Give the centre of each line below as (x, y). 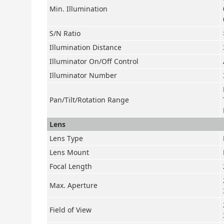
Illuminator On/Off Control (94, 61)
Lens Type (66, 138)
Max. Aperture (73, 185)
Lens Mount (69, 152)
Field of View (70, 210)
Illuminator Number (83, 75)
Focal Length (71, 166)
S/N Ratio (65, 33)
